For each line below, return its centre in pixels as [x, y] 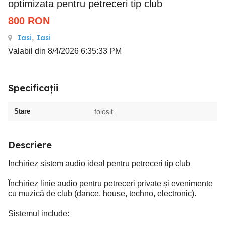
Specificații [33, 88]
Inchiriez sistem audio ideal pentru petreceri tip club [99, 163]
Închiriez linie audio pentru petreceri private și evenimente [110, 184]
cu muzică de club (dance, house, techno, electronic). [102, 194]
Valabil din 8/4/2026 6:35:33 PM [65, 51]
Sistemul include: [39, 214]
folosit [104, 111]
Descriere [30, 145]
